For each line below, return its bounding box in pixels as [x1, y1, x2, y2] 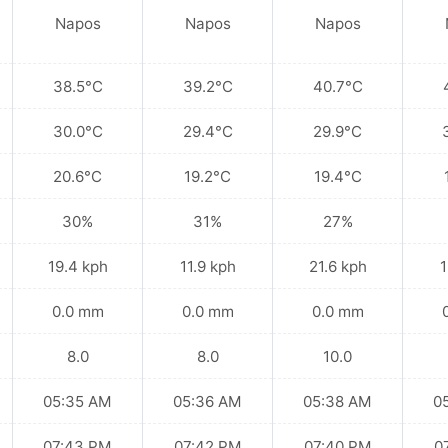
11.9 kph [179, 256, 236, 276]
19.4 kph [47, 256, 108, 276]
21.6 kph [308, 256, 367, 276]
